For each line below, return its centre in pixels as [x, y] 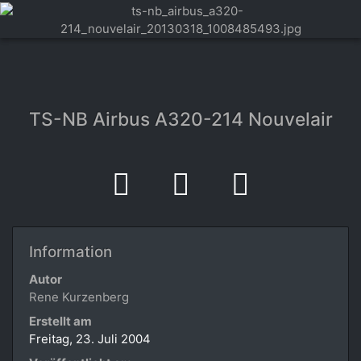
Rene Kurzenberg [79, 297]
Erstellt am [60, 321]
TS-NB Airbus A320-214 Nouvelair [180, 118]
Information [71, 251]
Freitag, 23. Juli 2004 [90, 338]
